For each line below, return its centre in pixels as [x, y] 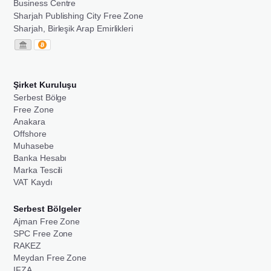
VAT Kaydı [33, 182]
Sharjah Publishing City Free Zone [79, 15]
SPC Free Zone [43, 233]
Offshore [30, 133]
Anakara [29, 121]
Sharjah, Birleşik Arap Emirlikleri [73, 28]
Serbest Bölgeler [47, 208]
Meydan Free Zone [50, 257]
